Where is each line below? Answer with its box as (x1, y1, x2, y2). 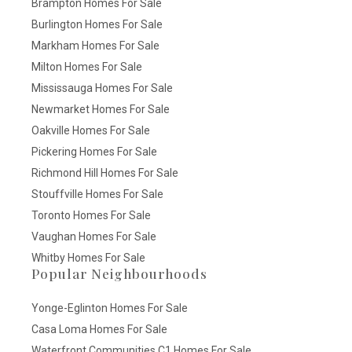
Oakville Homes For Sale (31, 124, 150, 137)
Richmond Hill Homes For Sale (31, 167, 178, 179)
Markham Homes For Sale (31, 39, 159, 52)
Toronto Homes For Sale (31, 209, 151, 222)
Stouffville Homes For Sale (31, 188, 163, 200)
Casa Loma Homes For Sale (31, 323, 167, 335)
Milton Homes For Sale (31, 60, 142, 73)
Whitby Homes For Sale (31, 251, 145, 264)
